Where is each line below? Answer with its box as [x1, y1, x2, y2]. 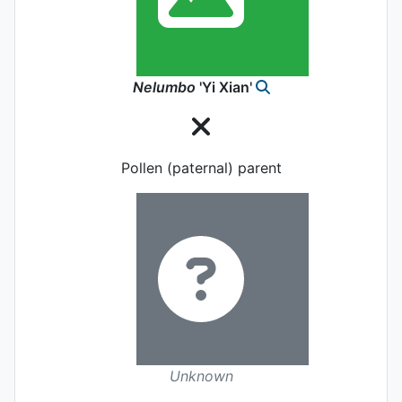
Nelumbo [132, 77, 196, 96]
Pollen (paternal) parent [120, 158, 282, 177]
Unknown [169, 366, 233, 385]
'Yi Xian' [198, 77, 252, 96]
